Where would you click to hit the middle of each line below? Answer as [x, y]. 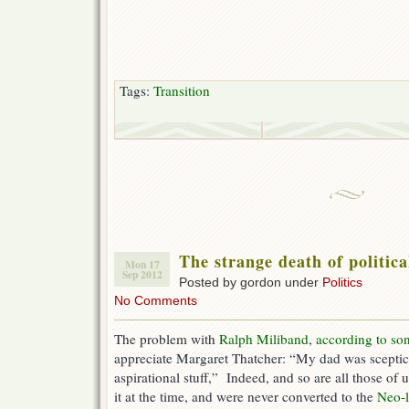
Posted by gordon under [251, 283]
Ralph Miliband [264, 339]
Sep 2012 [142, 275]
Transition [182, 91]
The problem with [167, 339]
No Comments [156, 301]
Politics [342, 283]
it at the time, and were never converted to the [246, 397]
